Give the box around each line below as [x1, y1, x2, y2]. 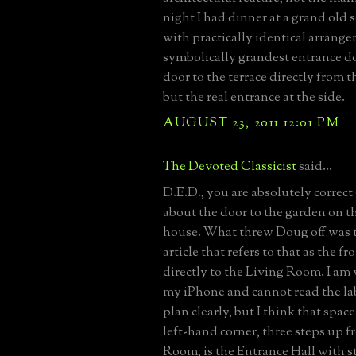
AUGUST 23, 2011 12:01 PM [163, 113, 340, 133]
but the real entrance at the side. [163, 87, 345, 107]
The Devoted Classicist [163, 157, 296, 176]
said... [296, 157, 332, 176]
